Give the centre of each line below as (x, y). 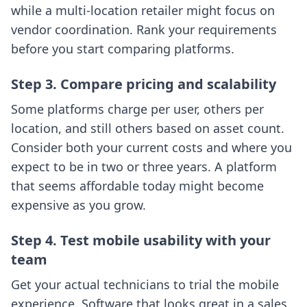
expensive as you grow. (78, 205)
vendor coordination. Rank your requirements (144, 30)
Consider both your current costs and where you (151, 148)
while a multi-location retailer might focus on (143, 11)
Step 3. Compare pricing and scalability (144, 84)
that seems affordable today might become (137, 186)
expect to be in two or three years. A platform (144, 167)
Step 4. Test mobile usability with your (141, 241)
